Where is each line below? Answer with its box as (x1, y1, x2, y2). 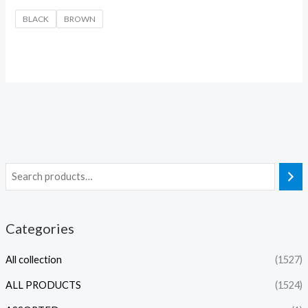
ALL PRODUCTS (5, 279, 81, 291)
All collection (5, 254, 62, 266)
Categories (5, 220, 74, 237)
